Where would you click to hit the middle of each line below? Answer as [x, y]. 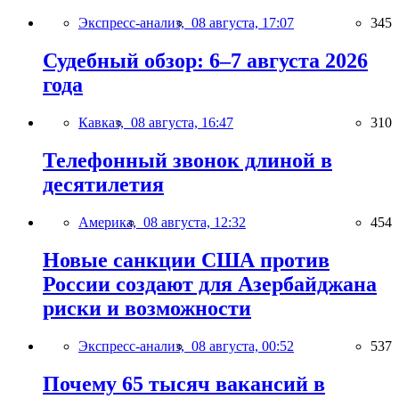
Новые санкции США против [186, 260]
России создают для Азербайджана [210, 284]
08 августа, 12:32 [195, 222]
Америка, [111, 222]
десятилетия [103, 184]
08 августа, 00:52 [243, 346]
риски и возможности [147, 308]
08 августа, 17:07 [243, 23]
